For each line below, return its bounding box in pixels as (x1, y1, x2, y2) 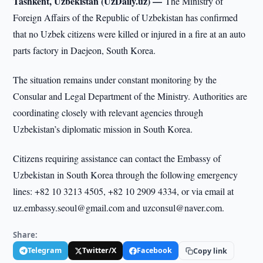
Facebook (137, 245, 173, 255)
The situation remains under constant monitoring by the (13, 73, 217, 86)
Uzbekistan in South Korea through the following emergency (13, 168, 238, 181)
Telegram (28, 245, 62, 255)
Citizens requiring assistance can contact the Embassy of (13, 152, 221, 164)
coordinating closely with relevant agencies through (13, 106, 204, 119)
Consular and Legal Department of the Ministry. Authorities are (13, 90, 248, 102)
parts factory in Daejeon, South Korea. (13, 44, 156, 56)
